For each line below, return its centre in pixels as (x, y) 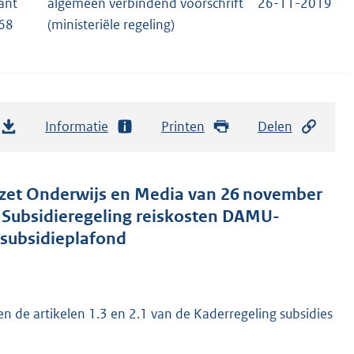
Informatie (77, 126)
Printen (183, 126)
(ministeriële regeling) (111, 25)
